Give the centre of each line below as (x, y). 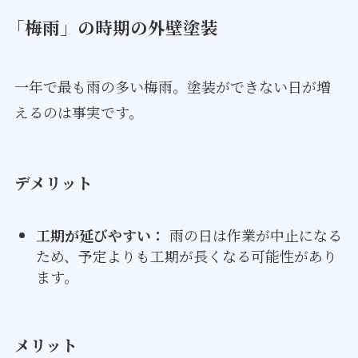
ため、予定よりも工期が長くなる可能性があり (186, 256)
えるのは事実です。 (78, 111)
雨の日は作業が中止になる (253, 235)
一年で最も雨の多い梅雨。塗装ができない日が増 (172, 86)
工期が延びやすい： (100, 235)
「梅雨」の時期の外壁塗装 (112, 26)
